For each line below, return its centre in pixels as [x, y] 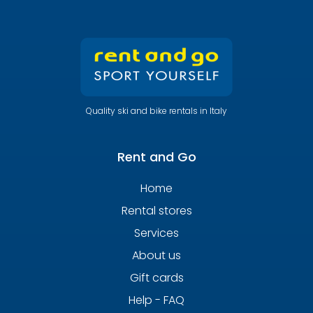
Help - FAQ [156, 300]
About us [156, 255]
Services [156, 233]
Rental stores [156, 210]
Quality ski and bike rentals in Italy [156, 110]
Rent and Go [156, 156]
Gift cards [156, 277]
